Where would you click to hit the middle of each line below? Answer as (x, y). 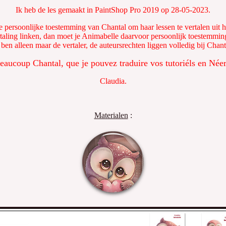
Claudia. (113, 81)
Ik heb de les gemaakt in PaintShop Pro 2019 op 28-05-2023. (113, 10)
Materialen (111, 115)
